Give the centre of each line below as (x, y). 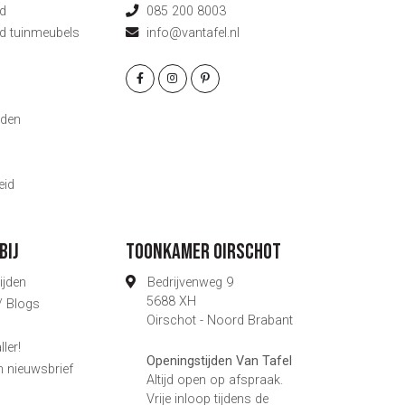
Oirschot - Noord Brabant (220, 320)
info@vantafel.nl (193, 33)
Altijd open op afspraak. (215, 380)
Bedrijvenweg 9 (191, 282)
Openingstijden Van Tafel (220, 361)
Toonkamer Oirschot (204, 251)
